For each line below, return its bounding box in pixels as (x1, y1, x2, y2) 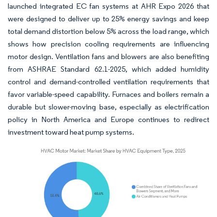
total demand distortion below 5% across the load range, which (8, 26, 209, 36)
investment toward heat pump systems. (8, 127, 134, 137)
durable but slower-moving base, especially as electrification (8, 102, 209, 111)
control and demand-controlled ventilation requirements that (8, 77, 209, 86)
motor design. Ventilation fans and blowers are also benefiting (8, 51, 209, 61)
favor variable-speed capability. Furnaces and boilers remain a (8, 89, 209, 99)
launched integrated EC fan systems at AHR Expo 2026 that (8, 1, 209, 11)
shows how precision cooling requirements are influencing (8, 39, 209, 48)
